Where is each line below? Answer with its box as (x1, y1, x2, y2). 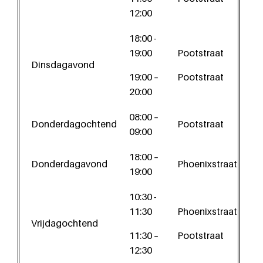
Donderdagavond (31, 158, 107, 170)
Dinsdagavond (31, 59, 95, 70)
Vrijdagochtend (31, 217, 98, 229)
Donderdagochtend (31, 118, 117, 130)
